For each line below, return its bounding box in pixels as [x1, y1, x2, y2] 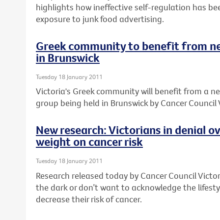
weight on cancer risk [36, 134, 143, 149]
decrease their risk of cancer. [36, 193, 142, 205]
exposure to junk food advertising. [36, 13, 164, 25]
